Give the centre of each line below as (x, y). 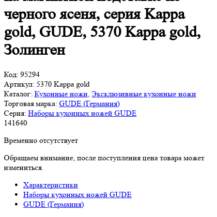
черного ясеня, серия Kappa (94, 14)
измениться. (24, 167)
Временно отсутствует (41, 140)
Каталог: (18, 93)
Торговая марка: (31, 103)
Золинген (34, 50)
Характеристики (51, 185)
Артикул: (19, 84)
